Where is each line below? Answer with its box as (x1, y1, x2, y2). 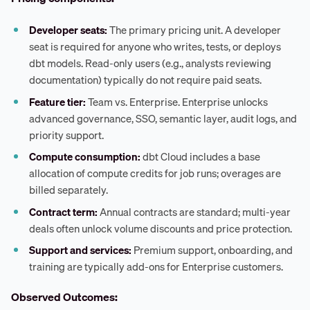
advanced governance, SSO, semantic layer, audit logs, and (29, 109, 298, 127)
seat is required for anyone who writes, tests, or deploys (29, 38, 282, 55)
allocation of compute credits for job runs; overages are (29, 165, 282, 182)
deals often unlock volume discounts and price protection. (29, 219, 293, 237)
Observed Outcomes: (11, 288, 118, 307)
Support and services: (29, 241, 132, 259)
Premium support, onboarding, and (131, 241, 293, 259)
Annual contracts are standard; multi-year (98, 203, 291, 220)
